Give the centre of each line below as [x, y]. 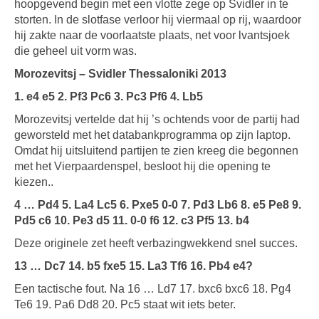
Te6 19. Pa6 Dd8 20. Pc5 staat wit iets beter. [125, 304]
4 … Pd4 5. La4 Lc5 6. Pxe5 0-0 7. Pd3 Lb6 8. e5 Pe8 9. [158, 205]
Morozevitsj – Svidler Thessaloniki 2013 [120, 74]
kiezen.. [34, 182]
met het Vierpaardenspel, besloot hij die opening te [142, 166]
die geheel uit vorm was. [75, 51]
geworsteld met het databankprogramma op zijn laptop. [152, 135]
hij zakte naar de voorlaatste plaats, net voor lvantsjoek [152, 35]
